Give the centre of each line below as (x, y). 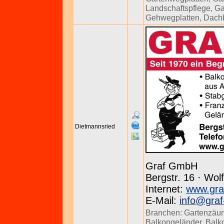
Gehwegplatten (172, 17)
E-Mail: (162, 200)
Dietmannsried (95, 126)
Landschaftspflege (178, 8)
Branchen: (165, 212)
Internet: (166, 189)
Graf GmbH (171, 166)
